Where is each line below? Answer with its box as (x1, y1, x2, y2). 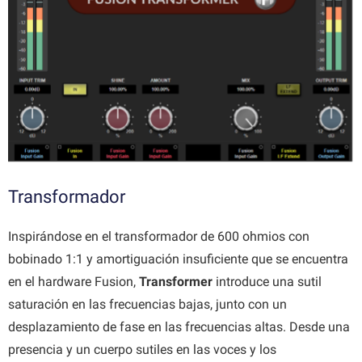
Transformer (139, 274, 213, 290)
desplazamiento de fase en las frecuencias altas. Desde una (8, 319, 350, 335)
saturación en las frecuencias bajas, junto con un (8, 297, 287, 313)
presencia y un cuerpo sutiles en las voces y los (8, 342, 276, 358)
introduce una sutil (213, 274, 322, 290)
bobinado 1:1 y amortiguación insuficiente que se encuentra (8, 251, 348, 267)
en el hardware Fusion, (8, 274, 139, 290)
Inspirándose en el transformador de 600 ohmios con (8, 229, 309, 245)
